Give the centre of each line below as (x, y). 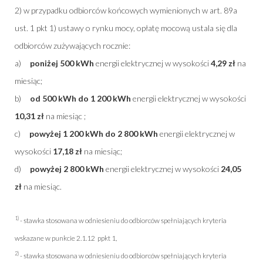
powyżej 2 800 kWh (67, 168)
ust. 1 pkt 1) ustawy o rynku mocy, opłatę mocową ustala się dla (126, 28)
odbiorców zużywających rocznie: (73, 45)
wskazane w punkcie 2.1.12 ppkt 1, (66, 238)
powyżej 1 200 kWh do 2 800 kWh (94, 133)
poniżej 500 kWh (62, 63)
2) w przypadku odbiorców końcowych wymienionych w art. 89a (126, 10)
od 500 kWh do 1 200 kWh (80, 98)
